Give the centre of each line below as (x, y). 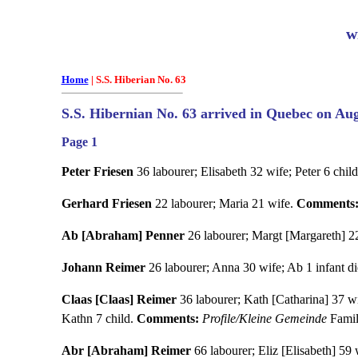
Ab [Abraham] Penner (123, 235)
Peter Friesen (97, 171)
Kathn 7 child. (99, 318)
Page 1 (79, 141)
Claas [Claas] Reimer (119, 299)
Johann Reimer (103, 267)
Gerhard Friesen (106, 203)
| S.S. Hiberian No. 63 (137, 80)
